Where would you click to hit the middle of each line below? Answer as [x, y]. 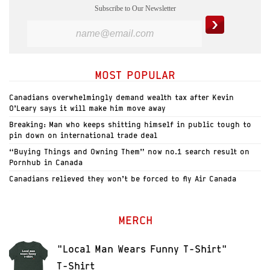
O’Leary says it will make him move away [87, 108]
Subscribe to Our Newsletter [135, 8]
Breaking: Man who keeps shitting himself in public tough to [130, 124]
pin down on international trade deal [83, 135]
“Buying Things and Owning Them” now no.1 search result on [129, 151]
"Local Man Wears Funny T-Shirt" [142, 249]
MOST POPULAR [135, 74]
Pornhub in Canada [46, 162]
